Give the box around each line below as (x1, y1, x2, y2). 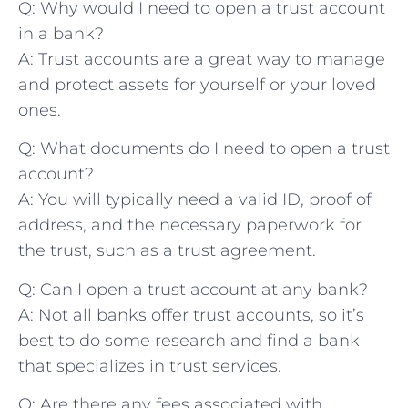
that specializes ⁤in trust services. (18, 355, 281, 376)
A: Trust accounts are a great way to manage (18, 49, 385, 70)
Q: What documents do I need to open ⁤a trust (18, 138, 390, 159)
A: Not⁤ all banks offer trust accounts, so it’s (18, 304, 364, 325)
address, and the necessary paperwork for (18, 215, 362, 236)
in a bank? (18, 24, 104, 45)
